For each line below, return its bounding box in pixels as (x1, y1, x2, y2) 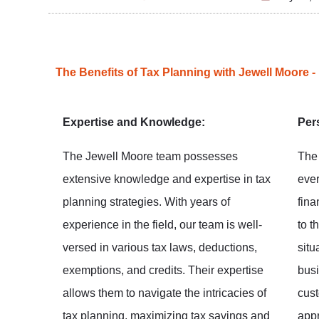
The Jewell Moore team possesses (63, 150, 238, 162)
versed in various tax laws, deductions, (63, 241, 257, 253)
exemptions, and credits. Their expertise (63, 263, 263, 276)
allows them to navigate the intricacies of (63, 286, 266, 299)
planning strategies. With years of (63, 195, 230, 208)
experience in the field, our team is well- (63, 218, 262, 231)
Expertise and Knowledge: (63, 115, 205, 128)
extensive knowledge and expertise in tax (63, 172, 271, 185)
